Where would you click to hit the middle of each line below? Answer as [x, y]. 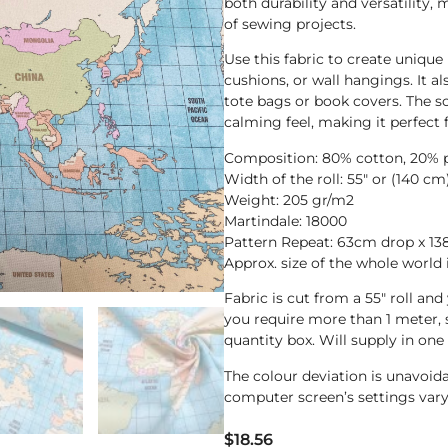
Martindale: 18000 [285, 220]
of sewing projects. [290, 24]
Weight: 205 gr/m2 [289, 199]
